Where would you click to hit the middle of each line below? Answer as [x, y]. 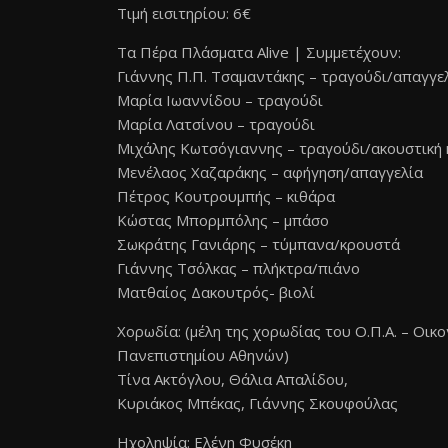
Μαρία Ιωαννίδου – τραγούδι [220, 100]
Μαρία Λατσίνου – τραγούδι [216, 124]
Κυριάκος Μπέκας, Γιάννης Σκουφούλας [257, 403]
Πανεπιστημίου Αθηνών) [203, 355]
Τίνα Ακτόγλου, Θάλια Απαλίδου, [232, 379]
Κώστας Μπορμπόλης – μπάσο [223, 220]
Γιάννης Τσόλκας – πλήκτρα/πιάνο [238, 268]
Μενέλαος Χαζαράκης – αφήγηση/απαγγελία [270, 172]
